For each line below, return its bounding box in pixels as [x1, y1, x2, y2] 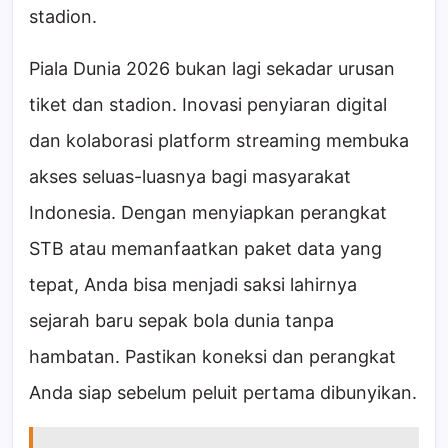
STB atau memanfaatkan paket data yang [29, 238, 382, 260]
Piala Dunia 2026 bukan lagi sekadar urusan [29, 58, 395, 80]
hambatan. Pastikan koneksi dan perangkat [29, 346, 396, 368]
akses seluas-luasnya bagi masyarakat [29, 166, 351, 188]
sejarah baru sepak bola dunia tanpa [29, 310, 334, 332]
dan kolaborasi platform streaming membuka [29, 130, 409, 152]
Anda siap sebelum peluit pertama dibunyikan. [29, 382, 417, 404]
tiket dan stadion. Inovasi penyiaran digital [29, 94, 387, 116]
